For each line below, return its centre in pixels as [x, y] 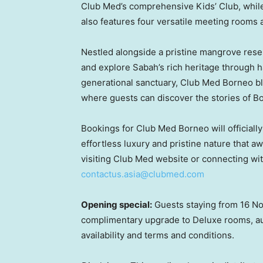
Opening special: [117, 205]
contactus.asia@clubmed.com [143, 174]
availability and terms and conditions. [158, 235]
